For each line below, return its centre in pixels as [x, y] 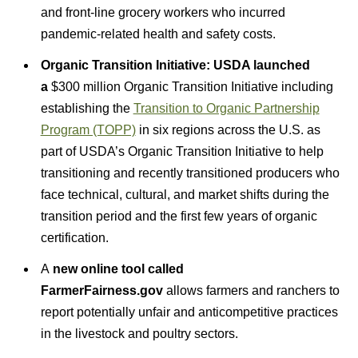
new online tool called [118, 268]
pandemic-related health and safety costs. [158, 34]
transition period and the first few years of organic [179, 216]
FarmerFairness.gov [101, 290]
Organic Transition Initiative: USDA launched [175, 65]
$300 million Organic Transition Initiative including [192, 86]
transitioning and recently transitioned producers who [190, 173]
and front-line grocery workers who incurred [163, 12]
